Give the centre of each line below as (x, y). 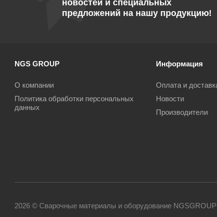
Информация (179, 64)
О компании (34, 85)
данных (27, 107)
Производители (182, 112)
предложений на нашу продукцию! (137, 13)
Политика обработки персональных (74, 99)
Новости (170, 99)
